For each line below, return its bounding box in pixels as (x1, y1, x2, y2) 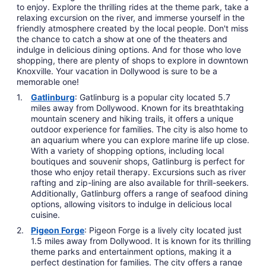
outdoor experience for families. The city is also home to (31, 124, 248, 135)
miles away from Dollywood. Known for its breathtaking (31, 103, 244, 113)
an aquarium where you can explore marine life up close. (31, 135, 249, 145)
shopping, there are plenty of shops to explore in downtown (17, 55, 248, 66)
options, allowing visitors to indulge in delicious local (31, 199, 232, 210)
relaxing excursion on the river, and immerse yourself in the (17, 12, 245, 23)
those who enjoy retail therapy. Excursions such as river (31, 167, 246, 178)
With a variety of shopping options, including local (31, 145, 224, 156)
